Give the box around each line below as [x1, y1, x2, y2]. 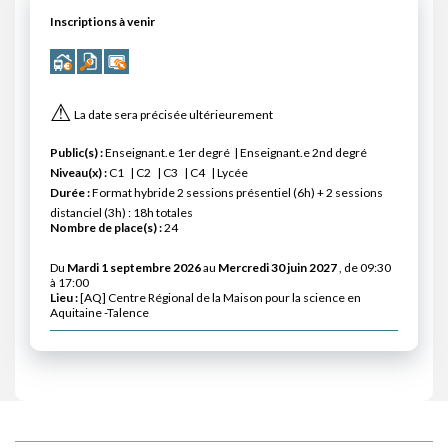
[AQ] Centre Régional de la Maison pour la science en [78, 290, 361, 306]
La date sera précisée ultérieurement [72, 107, 273, 123]
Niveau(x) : [50, 165, 107, 181]
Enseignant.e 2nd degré [240, 145, 367, 161]
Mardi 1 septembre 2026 [67, 260, 201, 276]
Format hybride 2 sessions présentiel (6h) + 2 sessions [90, 185, 383, 201]
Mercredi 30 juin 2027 [218, 260, 337, 276]
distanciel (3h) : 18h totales [50, 205, 193, 221]
